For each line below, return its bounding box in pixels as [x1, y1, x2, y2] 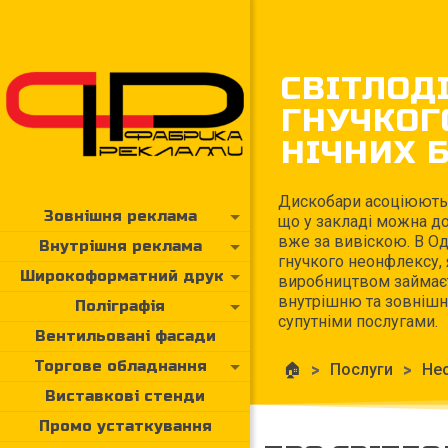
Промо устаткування [38, 416, 212, 435]
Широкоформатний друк [20, 266, 224, 285]
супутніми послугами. [278, 312, 438, 331]
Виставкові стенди [45, 386, 205, 405]
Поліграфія [75, 296, 165, 315]
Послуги [330, 360, 393, 379]
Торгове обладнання [33, 356, 207, 375]
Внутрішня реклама [38, 236, 202, 255]
